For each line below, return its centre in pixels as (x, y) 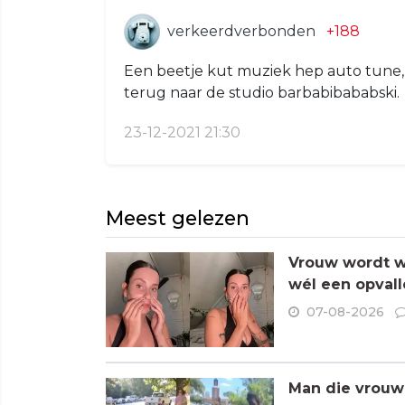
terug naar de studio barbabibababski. (262, 92)
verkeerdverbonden (241, 31)
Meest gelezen (178, 217)
